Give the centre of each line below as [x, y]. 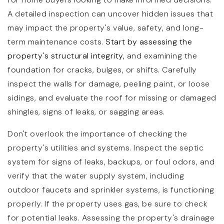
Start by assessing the [149, 42]
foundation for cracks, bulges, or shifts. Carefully [102, 70]
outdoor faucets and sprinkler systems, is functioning [111, 190]
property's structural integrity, [66, 56]
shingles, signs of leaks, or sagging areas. [86, 112]
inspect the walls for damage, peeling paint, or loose [109, 84]
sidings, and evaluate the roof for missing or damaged [112, 98]
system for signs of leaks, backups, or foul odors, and [111, 162]
